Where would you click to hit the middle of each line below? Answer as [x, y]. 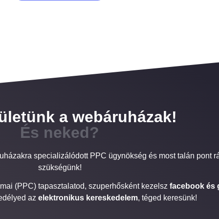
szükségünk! [60, 167]
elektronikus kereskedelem [88, 197]
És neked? [60, 132]
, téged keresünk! [167, 197]
